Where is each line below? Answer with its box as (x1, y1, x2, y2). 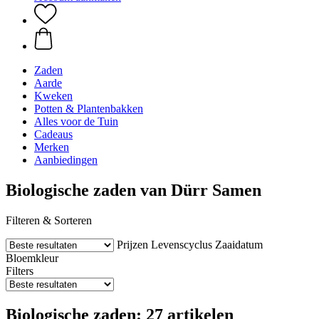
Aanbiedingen (34, 154, 98, 166)
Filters (6, 264, 33, 277)
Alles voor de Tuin (34, 115, 118, 127)
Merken (34, 141, 69, 153)
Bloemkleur (6, 251, 58, 264)
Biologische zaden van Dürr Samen (6, 180, 261, 199)
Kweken (34, 90, 73, 102)
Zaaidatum (215, 238, 263, 251)
